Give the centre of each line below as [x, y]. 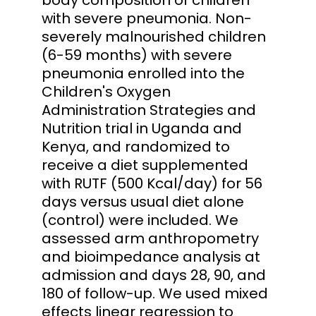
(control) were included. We [140, 220]
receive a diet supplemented [145, 165]
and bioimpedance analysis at [151, 256]
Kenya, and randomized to [136, 146]
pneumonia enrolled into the [143, 73]
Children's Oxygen [106, 91]
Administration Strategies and [149, 110]
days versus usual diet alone [143, 201]
